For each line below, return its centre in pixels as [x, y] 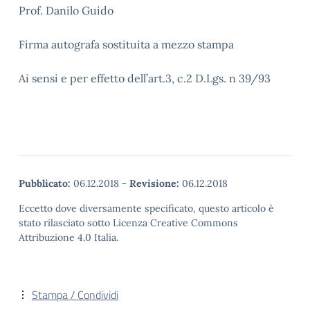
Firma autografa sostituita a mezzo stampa [126, 44]
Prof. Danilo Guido [66, 10]
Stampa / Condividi [75, 295]
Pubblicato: [45, 183]
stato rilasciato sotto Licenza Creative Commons [128, 223]
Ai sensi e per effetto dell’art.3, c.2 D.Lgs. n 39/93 [145, 78]
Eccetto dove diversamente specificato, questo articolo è [146, 208]
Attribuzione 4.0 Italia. [69, 237]
